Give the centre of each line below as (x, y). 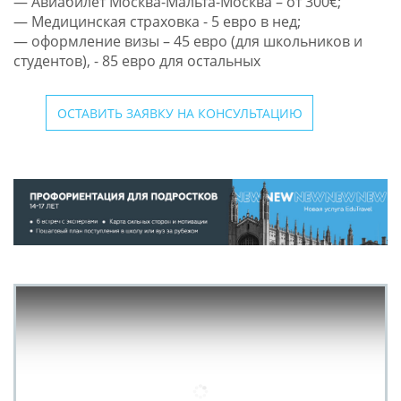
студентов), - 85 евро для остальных (137, 61)
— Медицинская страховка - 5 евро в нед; (157, 22)
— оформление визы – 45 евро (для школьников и (188, 42)
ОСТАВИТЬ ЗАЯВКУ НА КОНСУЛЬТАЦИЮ (179, 113)
